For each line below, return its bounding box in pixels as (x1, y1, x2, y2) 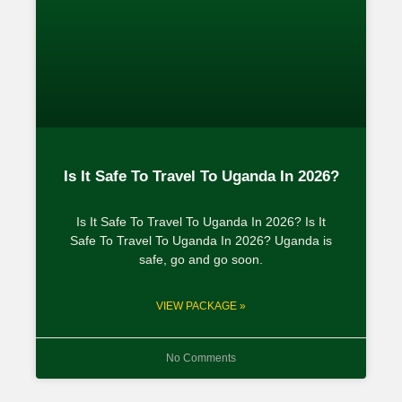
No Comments (166, 351, 236, 364)
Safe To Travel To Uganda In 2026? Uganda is (70, 232, 332, 248)
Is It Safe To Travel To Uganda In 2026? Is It (76, 214, 326, 229)
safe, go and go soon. (139, 251, 263, 267)
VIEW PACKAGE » (156, 299, 246, 312)
